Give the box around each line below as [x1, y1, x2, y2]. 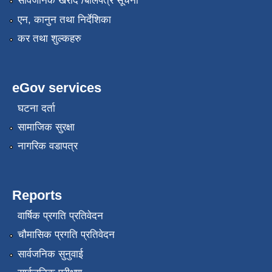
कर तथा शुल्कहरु [17, 33, 81, 45]
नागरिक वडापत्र [17, 140, 78, 152]
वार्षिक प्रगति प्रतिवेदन [17, 209, 103, 222]
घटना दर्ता [17, 102, 55, 114]
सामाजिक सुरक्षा [17, 121, 75, 133]
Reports [12, 188, 62, 203]
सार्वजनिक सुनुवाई [17, 248, 83, 260]
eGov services [12, 80, 101, 96]
